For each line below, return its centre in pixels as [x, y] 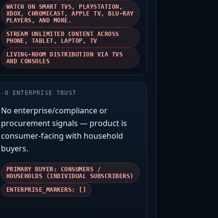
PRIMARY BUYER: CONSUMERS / [54, 170]
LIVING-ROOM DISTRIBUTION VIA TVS [64, 55]
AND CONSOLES [28, 62]
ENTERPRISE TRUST [45, 93]
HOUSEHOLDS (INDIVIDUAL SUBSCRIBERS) [70, 176]
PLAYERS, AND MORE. [39, 21]
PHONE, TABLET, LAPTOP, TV [52, 41]
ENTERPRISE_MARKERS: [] [46, 190]
